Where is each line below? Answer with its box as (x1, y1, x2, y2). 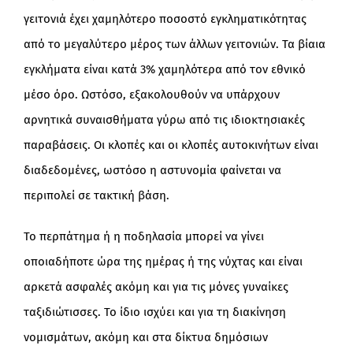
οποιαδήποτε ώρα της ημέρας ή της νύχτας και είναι (23, 254, 303, 269)
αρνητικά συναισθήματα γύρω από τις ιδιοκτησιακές (23, 112, 305, 127)
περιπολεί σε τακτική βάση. (23, 188, 169, 203)
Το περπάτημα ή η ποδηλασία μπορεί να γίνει (23, 229, 264, 243)
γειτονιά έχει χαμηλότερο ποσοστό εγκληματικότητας (23, 11, 307, 26)
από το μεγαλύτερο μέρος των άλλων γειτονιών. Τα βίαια (23, 36, 325, 51)
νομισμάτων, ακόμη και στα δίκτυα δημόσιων (23, 329, 268, 344)
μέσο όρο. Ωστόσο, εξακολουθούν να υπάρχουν (23, 87, 280, 102)
